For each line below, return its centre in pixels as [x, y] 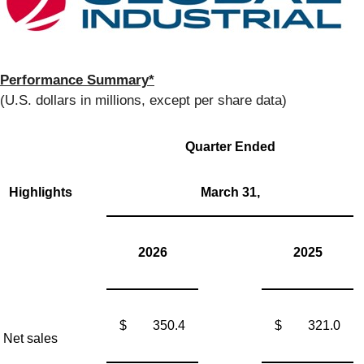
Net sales [30, 339]
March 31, [230, 193]
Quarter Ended [230, 147]
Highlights [40, 193]
